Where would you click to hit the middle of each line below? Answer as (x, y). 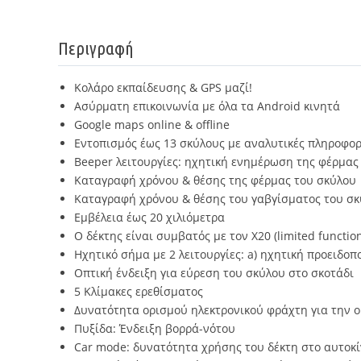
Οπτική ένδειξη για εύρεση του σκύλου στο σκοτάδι (214, 273)
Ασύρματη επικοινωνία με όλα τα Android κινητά (207, 106)
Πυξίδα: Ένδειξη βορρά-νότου (155, 328)
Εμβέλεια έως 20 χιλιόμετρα (149, 217)
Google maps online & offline (152, 124)
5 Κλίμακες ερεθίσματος (139, 291)
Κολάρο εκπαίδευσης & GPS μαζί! (163, 87)
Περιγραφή (96, 48)
